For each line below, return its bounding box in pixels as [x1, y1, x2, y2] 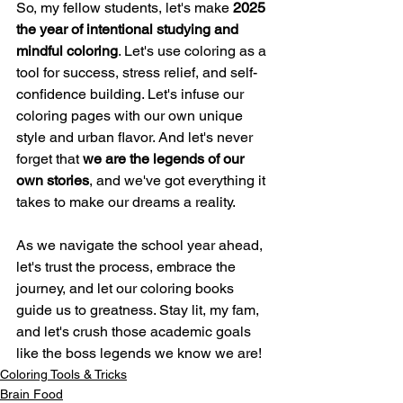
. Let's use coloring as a [118, 42, 270, 60]
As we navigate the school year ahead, [16, 237, 266, 255]
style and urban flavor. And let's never [16, 129, 256, 147]
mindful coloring [16, 42, 118, 60]
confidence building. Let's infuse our [16, 85, 247, 103]
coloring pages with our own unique [16, 107, 246, 125]
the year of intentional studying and [16, 21, 242, 39]
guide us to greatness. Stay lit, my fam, [16, 301, 263, 319]
